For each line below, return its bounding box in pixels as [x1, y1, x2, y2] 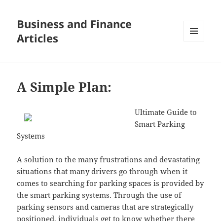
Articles [17, 31, 59, 46]
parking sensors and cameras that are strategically [17, 202, 194, 212]
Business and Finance [17, 16, 132, 32]
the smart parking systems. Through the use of [17, 190, 182, 200]
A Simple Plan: [17, 78, 112, 96]
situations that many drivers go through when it [17, 166, 188, 177]
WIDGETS [184, 58, 212, 67]
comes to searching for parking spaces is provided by [17, 178, 204, 188]
